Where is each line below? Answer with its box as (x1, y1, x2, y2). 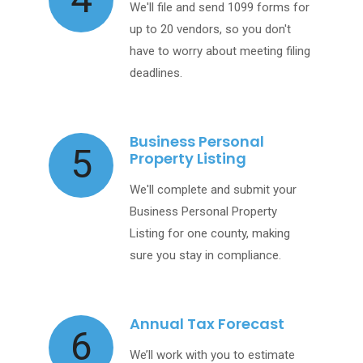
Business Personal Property (130, 204, 277, 220)
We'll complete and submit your (130, 182, 297, 198)
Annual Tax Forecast (130, 314, 284, 335)
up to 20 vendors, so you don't (130, 22, 291, 37)
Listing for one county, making (130, 226, 290, 241)
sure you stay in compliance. (130, 248, 281, 263)
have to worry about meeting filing (130, 44, 310, 59)
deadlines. (130, 66, 182, 81)
